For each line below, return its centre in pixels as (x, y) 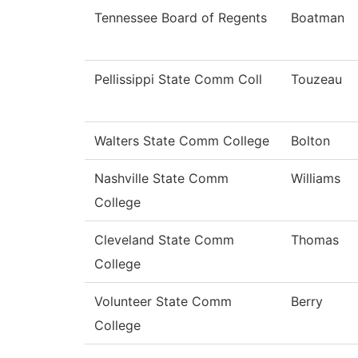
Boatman (318, 18)
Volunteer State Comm (163, 302)
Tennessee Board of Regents (181, 18)
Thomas (315, 240)
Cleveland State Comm (164, 240)
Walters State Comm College (182, 141)
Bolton (310, 141)
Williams (316, 179)
